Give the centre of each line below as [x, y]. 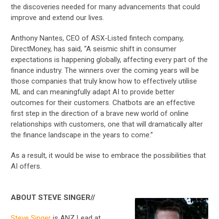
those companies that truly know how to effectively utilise [104, 81]
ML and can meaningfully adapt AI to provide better [93, 92]
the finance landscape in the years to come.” [82, 135]
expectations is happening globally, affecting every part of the [109, 59]
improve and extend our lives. [58, 17]
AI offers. [26, 166]
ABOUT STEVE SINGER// [53, 197]
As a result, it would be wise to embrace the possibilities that [109, 155]
